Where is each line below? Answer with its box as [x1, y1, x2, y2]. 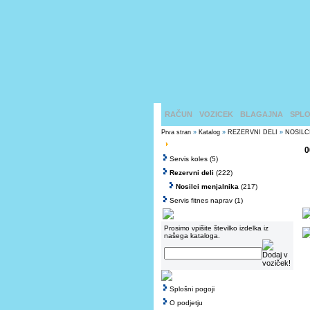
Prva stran [161, 129, 191, 136]
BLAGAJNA [240, 110, 283, 118]
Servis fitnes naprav [170, 197, 232, 204]
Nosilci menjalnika [176, 183, 239, 190]
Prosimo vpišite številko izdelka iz [164, 224, 268, 232]
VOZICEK [199, 110, 233, 118]
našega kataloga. [164, 232, 220, 239]
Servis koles [170, 155, 208, 163]
